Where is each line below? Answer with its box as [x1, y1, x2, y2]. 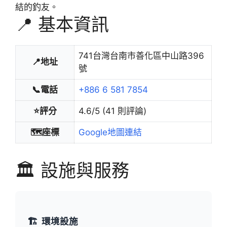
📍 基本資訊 [15, 13, 109, 35]
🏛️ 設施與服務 [15, 159, 129, 181]
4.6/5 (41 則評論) [79, 105, 146, 116]
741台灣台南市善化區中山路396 [79, 50, 204, 61]
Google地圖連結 [79, 127, 142, 137]
